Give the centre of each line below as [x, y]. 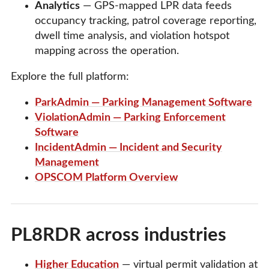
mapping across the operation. [107, 51]
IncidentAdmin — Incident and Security [128, 147]
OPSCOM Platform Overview [106, 177]
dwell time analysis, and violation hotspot [132, 36]
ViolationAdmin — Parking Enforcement [130, 117]
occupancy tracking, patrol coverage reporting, [146, 21]
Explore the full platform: [70, 77]
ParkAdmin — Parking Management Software [144, 102]
